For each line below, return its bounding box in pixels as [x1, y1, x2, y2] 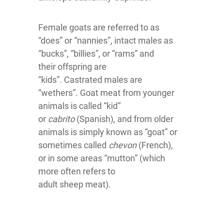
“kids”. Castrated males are [38, 75, 142, 85]
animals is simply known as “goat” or [38, 127, 177, 138]
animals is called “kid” [38, 101, 121, 111]
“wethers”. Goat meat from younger [38, 88, 174, 98]
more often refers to [38, 166, 115, 177]
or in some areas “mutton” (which [38, 153, 165, 164]
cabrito [48, 114, 75, 124]
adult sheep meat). [38, 179, 111, 190]
